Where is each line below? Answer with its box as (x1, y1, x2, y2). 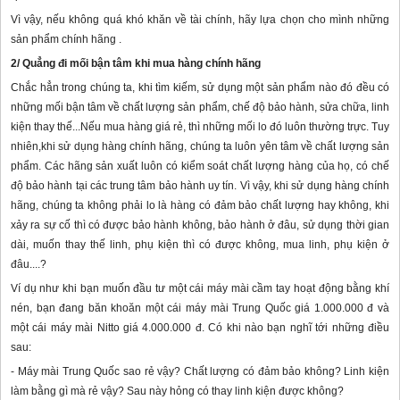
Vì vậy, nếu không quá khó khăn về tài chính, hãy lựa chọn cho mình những (11, 13, 389, 27)
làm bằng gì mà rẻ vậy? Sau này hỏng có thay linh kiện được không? (11, 385, 344, 398)
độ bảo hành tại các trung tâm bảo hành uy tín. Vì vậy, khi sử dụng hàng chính (11, 179, 389, 193)
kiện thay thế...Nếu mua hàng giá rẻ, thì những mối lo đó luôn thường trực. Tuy (11, 121, 389, 134)
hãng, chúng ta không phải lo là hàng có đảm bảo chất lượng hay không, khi (11, 199, 389, 212)
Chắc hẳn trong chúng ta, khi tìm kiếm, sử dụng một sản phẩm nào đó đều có (11, 81, 389, 95)
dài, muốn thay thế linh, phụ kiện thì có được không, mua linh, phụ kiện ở (11, 238, 389, 252)
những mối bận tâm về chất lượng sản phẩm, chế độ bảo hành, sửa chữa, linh (11, 101, 389, 114)
